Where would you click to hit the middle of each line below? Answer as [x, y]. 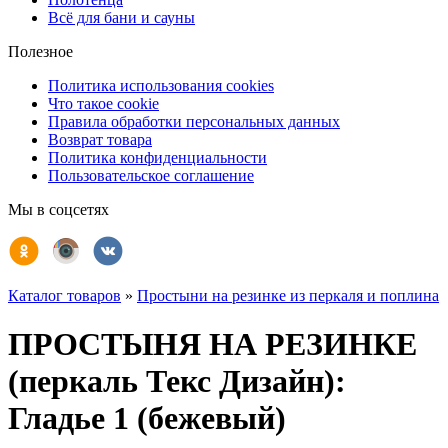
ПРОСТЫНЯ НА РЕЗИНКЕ [212, 344]
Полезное [40, 51]
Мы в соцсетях [58, 209]
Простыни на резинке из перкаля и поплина [288, 295]
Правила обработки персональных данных [194, 121]
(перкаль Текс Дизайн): [177, 381]
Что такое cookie [103, 103]
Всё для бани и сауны [121, 17]
